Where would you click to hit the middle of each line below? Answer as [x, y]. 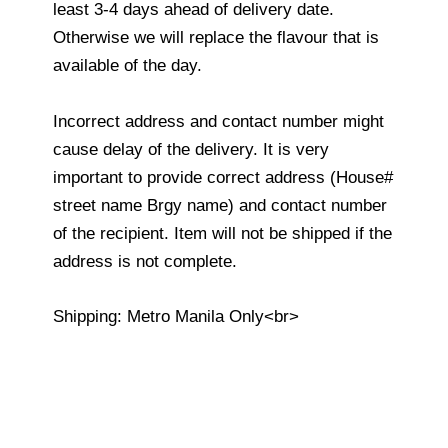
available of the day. [127, 66]
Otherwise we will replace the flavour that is [216, 38]
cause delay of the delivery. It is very [191, 149]
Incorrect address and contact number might [218, 121]
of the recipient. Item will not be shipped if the [222, 233]
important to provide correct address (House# [223, 177]
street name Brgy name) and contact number [220, 205]
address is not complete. [145, 261]
